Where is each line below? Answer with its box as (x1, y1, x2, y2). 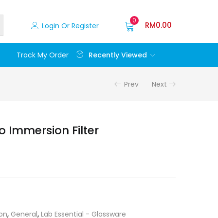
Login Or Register (41, 20, 99, 31)
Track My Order (17, 50, 69, 60)
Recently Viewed (87, 50, 149, 60)
